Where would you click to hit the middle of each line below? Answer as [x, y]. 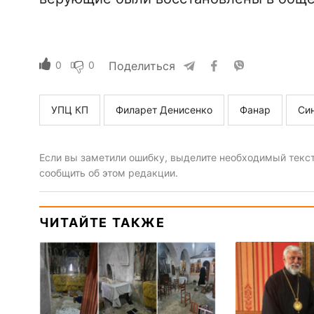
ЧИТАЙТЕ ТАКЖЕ [102, 222]
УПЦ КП [69, 109]
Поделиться [142, 66]
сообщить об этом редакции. [108, 172]
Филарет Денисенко [164, 109]
